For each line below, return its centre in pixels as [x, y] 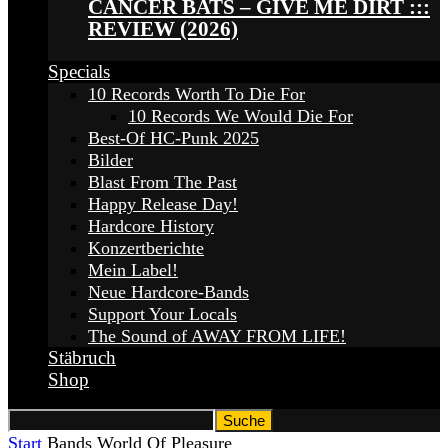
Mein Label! [133, 270]
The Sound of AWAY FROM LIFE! [217, 336]
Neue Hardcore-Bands [168, 292]
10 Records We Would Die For [240, 116]
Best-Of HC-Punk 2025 [173, 138]
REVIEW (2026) [163, 29]
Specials [79, 72]
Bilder [110, 160]
